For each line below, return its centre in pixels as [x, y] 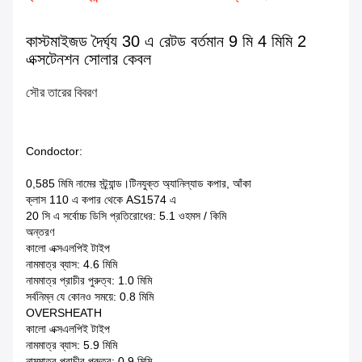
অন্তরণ [40, 232]
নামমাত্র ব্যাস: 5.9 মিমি [72, 345]
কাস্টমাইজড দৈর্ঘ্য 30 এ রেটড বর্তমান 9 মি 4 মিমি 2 [166, 42]
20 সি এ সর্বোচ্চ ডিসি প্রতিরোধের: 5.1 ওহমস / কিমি [126, 216]
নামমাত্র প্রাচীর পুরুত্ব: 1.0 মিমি [89, 281]
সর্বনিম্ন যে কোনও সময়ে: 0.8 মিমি [90, 297]
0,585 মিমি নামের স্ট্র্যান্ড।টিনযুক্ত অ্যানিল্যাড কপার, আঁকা [139, 184]
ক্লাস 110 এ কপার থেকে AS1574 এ [101, 200]
